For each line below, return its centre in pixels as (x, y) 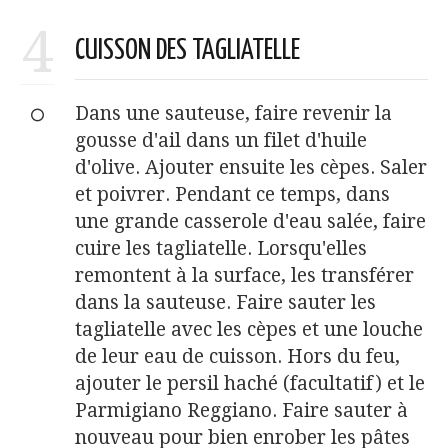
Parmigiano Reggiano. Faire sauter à (241, 410)
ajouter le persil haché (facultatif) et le (250, 383)
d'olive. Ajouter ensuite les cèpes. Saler (251, 167)
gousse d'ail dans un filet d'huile (221, 140)
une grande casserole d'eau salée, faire (250, 221)
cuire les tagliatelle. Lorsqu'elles (221, 248)
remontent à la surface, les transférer (244, 275)
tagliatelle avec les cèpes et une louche (249, 329)
